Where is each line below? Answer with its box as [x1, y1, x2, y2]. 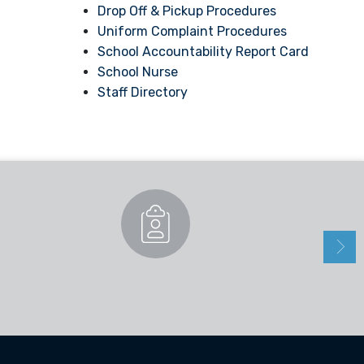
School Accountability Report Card [97, 44, 310, 59]
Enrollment [116, 271, 195, 290]
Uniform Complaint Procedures [97, 24, 288, 39]
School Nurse [97, 64, 179, 80]
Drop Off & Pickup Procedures [97, 3, 277, 19]
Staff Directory [97, 84, 188, 100]
